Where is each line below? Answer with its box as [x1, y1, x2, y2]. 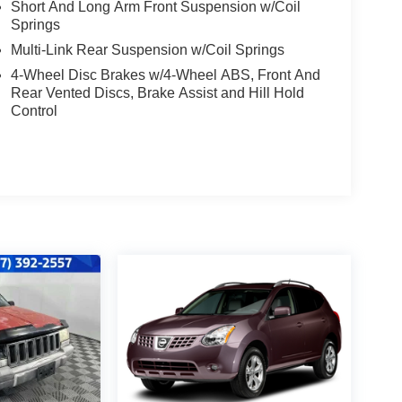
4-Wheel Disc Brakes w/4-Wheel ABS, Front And [10, 67, 320, 83]
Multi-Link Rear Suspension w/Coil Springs [10, 42, 284, 58]
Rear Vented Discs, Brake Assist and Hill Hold [10, 85, 304, 101]
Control [10, 103, 57, 119]
